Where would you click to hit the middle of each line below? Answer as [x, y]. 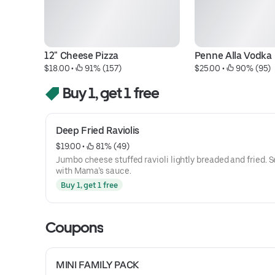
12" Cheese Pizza [81, 56]
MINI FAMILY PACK [97, 265]
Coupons [75, 227]
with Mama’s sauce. [94, 171]
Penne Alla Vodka [233, 56]
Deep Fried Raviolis [98, 130]
